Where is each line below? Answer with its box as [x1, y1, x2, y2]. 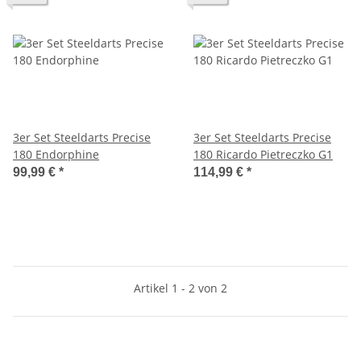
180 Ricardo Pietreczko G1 [193, 146, 333, 162]
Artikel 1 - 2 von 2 [134, 280, 227, 296]
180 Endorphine [13, 146, 99, 162]
